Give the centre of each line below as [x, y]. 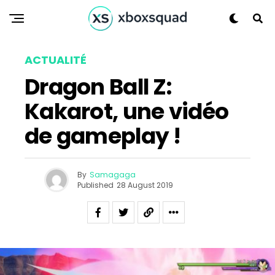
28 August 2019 [145, 185]
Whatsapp [120, 42]
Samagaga [112, 174]
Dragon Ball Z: [98, 87]
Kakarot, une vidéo [127, 111]
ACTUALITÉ [56, 60]
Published [95, 185]
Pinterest [117, 23]
